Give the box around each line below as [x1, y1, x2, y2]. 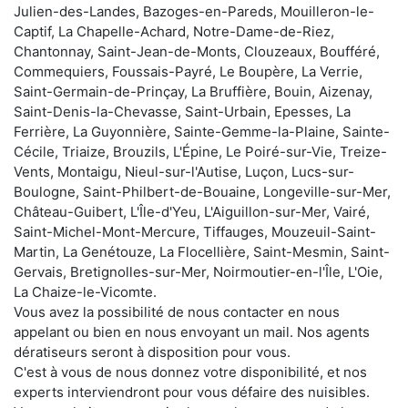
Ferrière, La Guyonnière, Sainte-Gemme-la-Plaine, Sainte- [14, 122, 390, 140]
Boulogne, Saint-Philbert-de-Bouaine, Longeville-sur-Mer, [14, 182, 391, 200]
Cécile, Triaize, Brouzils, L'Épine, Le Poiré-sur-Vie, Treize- [14, 142, 387, 160]
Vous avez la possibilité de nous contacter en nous [14, 302, 340, 321]
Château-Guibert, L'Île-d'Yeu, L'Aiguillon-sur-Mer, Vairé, [14, 202, 370, 220]
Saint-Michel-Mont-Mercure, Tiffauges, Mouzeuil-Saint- [14, 222, 376, 240]
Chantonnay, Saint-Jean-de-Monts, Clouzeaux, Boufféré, [14, 42, 380, 60]
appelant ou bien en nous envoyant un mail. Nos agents [14, 322, 370, 341]
